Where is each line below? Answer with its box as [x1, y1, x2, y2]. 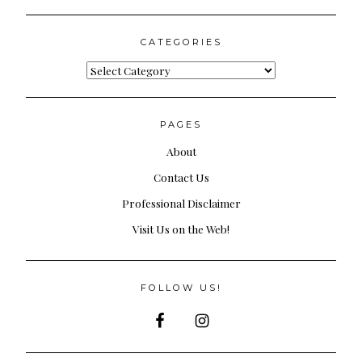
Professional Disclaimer [121, 195, 241, 210]
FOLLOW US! [140, 281, 222, 293]
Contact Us [153, 169, 209, 184]
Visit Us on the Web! [133, 221, 229, 236]
